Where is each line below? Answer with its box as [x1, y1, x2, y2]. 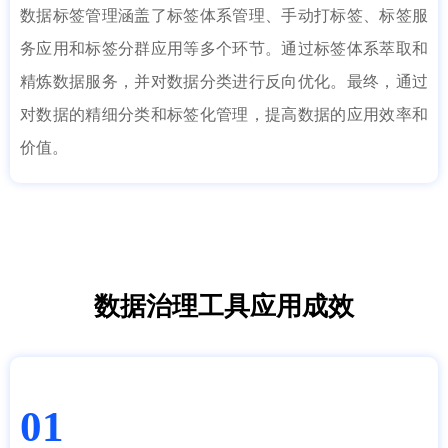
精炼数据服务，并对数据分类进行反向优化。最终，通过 [20, 73, 428, 90]
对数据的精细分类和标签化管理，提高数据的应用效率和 [20, 106, 428, 123]
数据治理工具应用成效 [94, 291, 354, 321]
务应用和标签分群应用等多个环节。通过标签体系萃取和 [20, 40, 428, 57]
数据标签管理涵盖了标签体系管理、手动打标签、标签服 [20, 7, 428, 24]
